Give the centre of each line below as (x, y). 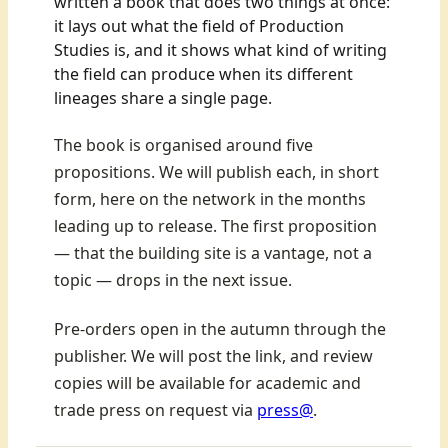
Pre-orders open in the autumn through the (220, 328)
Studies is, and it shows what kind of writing (220, 49)
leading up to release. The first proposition (215, 225)
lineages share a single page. (163, 97)
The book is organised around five (183, 144)
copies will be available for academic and (207, 382)
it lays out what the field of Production (199, 25)
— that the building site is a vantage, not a (213, 252)
